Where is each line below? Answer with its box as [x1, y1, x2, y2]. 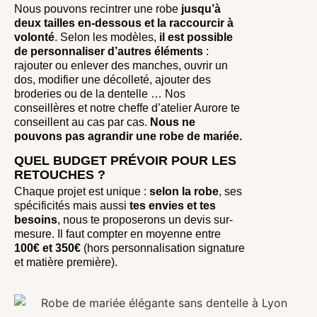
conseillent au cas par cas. [14, 115, 150, 128]
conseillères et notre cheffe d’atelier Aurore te [14, 101, 240, 114]
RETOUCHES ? [14, 168, 105, 183]
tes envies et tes [129, 200, 216, 212]
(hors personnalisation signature [81, 242, 245, 255]
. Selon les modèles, [54, 30, 159, 43]
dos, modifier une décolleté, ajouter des [14, 73, 211, 86]
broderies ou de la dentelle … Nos [14, 87, 185, 100]
